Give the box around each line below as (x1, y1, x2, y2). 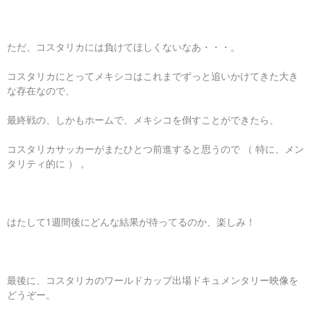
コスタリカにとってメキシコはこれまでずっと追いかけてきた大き (7, 69, 299, 83)
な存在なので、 (7, 84, 75, 97)
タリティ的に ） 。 (7, 157, 90, 170)
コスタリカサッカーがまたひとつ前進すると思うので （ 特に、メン (7, 142, 304, 155)
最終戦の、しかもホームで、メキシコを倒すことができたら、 (7, 113, 279, 126)
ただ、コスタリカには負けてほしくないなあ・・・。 (7, 40, 240, 53)
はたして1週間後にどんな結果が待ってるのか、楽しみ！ (7, 215, 255, 228)
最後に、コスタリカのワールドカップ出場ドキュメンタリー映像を (7, 274, 299, 287)
